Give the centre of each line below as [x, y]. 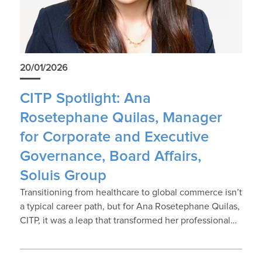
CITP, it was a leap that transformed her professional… [128, 220]
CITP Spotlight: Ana [85, 98]
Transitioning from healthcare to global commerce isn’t [131, 192]
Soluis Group [63, 175]
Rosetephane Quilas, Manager [121, 118]
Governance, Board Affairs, [110, 156]
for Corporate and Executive [114, 137]
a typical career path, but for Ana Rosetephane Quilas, [130, 206]
